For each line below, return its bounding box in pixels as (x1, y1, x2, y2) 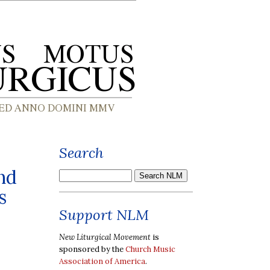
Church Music (125, 243, 175, 254)
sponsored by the (59, 243, 125, 254)
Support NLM (59, 206, 149, 224)
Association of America (59, 256, 145, 266)
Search (59, 143, 104, 162)
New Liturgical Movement (59, 231, 151, 242)
